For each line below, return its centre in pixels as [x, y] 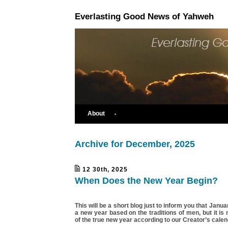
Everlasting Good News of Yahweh [144, 17]
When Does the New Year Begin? [146, 181]
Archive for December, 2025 [135, 144]
